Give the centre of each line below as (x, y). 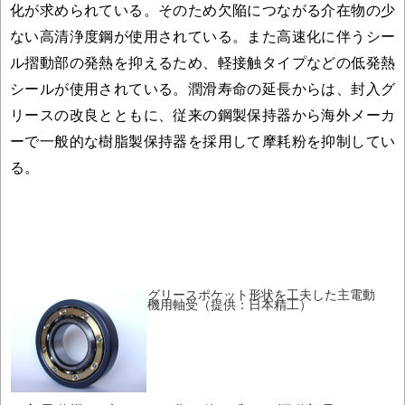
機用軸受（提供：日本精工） (230, 304)
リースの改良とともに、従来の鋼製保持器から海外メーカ (202, 114)
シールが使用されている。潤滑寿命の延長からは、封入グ (202, 88)
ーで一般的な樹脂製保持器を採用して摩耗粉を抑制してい (202, 141)
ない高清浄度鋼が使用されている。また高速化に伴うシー (202, 36)
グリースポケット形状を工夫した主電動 (261, 294)
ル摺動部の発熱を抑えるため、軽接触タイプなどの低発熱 (202, 62)
